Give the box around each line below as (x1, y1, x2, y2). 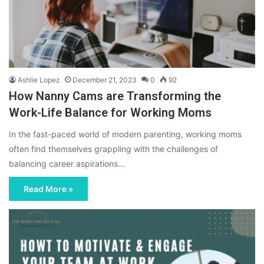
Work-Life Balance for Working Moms (9, 105, 212, 120)
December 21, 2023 (72, 75, 137, 84)
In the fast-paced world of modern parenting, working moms (9, 128, 242, 139)
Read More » (24, 183, 73, 194)
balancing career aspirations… (9, 158, 125, 169)
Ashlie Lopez (18, 75, 60, 84)
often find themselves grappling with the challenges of (9, 143, 218, 154)
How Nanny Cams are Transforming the (9, 88, 221, 103)
